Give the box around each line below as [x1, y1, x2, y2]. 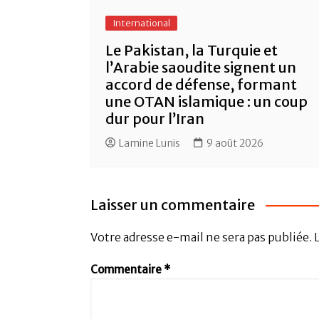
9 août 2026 [206, 136, 263, 150]
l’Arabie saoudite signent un [105, 58, 296, 76]
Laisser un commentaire [90, 195, 255, 214]
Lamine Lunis [119, 136, 180, 150]
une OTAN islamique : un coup [105, 92, 308, 110]
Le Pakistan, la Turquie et [105, 41, 278, 59]
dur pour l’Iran [105, 109, 204, 127]
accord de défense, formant [105, 75, 297, 93]
